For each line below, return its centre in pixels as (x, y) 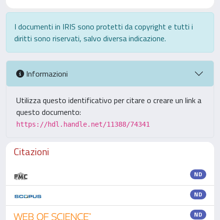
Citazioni (31, 151)
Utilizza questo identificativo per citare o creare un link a (109, 100)
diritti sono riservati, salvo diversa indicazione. (90, 38)
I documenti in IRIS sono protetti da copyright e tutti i (104, 27)
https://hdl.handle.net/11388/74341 (83, 124)
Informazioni (46, 73)
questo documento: (49, 112)
